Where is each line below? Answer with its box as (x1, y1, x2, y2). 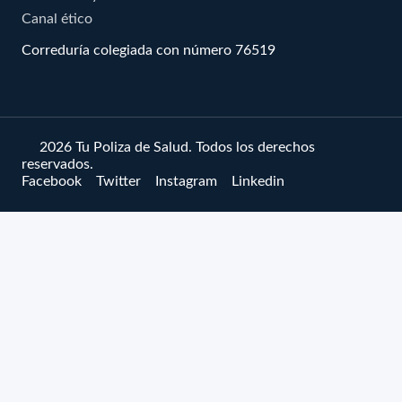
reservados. (22, 156, 93, 171)
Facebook (22, 173, 82, 188)
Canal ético (22, 11, 92, 26)
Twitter (96, 173, 141, 188)
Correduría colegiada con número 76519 (22, 42, 275, 57)
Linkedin (232, 173, 284, 188)
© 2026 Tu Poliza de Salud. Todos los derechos (22, 139, 315, 154)
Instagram (155, 173, 217, 188)
